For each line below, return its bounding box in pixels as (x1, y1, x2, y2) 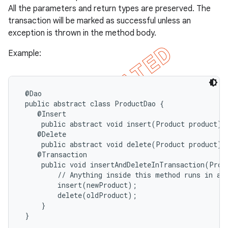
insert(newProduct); (21, 180, 137, 190)
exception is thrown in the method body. (8, 28, 156, 38)
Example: (8, 48, 41, 59)
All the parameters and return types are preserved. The (8, 4, 211, 14)
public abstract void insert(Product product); (21, 119, 226, 129)
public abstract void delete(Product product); (21, 139, 226, 149)
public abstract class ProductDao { (21, 99, 164, 108)
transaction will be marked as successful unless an (8, 16, 191, 26)
